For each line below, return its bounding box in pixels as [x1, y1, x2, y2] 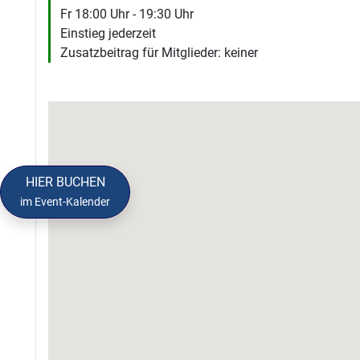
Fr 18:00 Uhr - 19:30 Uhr [60, 6, 194, 22]
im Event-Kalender [20, 195, 110, 208]
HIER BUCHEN [25, 174, 105, 190]
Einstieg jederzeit [60, 26, 156, 41]
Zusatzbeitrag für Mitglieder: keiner [60, 45, 258, 60]
